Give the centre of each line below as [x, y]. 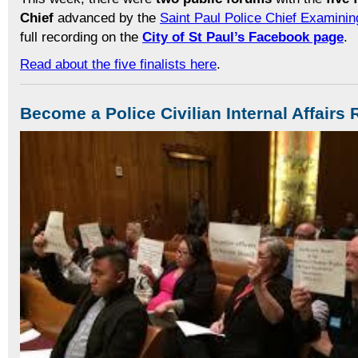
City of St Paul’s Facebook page [243, 36]
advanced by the [107, 17]
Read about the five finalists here [118, 64]
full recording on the [81, 36]
